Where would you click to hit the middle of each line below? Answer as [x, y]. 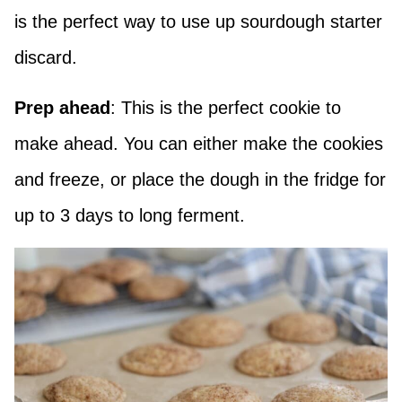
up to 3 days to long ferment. [130, 216]
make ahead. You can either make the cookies [199, 144]
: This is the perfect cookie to [226, 108]
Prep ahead [62, 108]
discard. [46, 58]
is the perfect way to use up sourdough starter [198, 22]
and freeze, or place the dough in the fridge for [200, 180]
